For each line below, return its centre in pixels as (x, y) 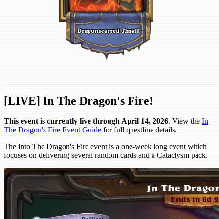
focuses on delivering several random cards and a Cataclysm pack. (106, 155)
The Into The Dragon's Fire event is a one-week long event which (105, 147)
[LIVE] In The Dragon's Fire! (78, 100)
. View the (185, 121)
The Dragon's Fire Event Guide (53, 130)
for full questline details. (139, 130)
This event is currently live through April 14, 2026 (86, 121)
